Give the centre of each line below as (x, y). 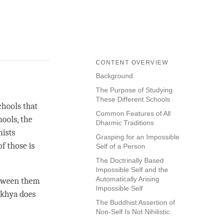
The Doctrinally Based (130, 161)
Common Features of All (133, 114)
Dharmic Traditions (126, 123)
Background (115, 76)
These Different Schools (134, 99)
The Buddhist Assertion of (135, 203)
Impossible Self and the (132, 170)
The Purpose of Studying (134, 90)
